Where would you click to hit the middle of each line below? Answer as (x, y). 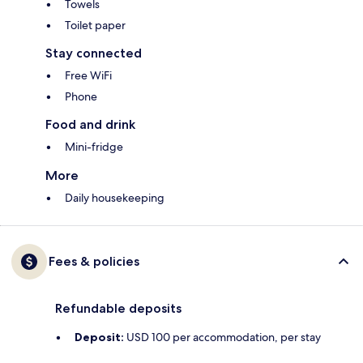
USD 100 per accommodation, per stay (222, 337)
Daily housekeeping (115, 198)
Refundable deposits (118, 309)
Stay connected (94, 53)
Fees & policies (94, 262)
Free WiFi (88, 76)
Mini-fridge (94, 147)
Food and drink (90, 125)
